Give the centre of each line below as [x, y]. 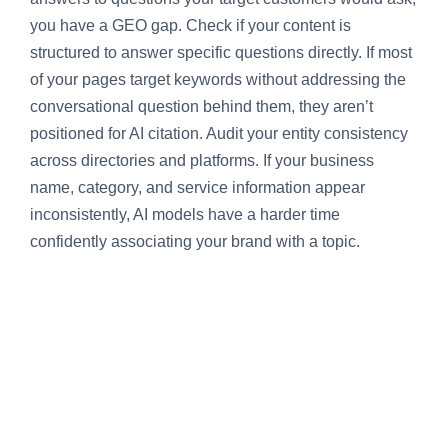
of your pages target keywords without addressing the [218, 80]
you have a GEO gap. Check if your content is [190, 26]
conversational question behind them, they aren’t [201, 107]
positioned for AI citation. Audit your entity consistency [219, 134]
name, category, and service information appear [197, 188]
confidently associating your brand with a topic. [195, 242]
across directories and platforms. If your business [202, 161]
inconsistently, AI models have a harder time [185, 215]
